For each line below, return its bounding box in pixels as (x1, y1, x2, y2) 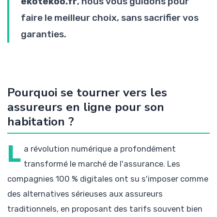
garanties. (21, 29, 66, 40)
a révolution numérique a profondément (24, 144, 176, 154)
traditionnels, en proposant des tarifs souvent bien (7, 204, 202, 214)
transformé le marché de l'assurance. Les (24, 159, 181, 169)
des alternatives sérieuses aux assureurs (7, 189, 163, 199)
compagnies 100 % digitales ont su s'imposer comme (7, 174, 208, 184)
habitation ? (7, 113, 74, 130)
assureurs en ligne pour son (7, 99, 164, 115)
